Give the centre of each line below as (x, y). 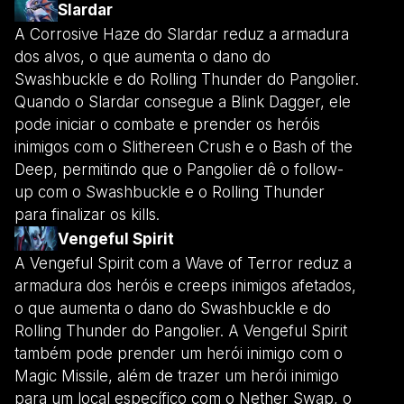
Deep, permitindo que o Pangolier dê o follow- (179, 169)
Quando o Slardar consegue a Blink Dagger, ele (183, 101)
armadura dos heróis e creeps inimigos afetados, (185, 285)
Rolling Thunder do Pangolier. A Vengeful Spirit (181, 331)
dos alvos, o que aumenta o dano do (142, 56)
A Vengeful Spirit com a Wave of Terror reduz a (183, 263)
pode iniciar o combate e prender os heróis (167, 124)
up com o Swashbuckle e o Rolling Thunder (170, 192)
